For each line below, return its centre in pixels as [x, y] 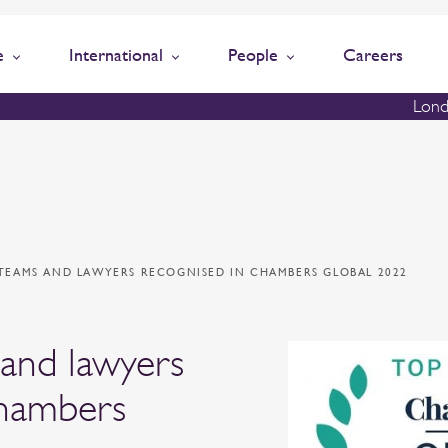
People [253, 54]
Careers [373, 54]
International [116, 54]
